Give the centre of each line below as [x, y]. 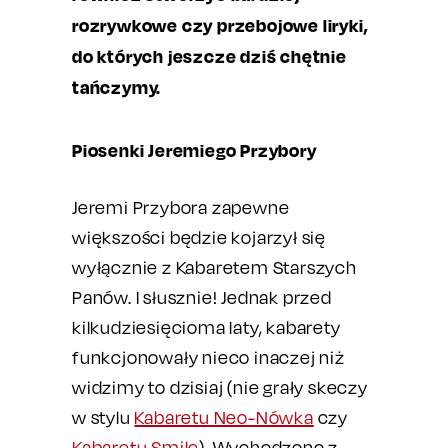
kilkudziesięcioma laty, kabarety [206, 327]
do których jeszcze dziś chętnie [209, 56]
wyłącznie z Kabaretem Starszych [214, 267]
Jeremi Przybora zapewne [181, 207]
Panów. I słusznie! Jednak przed [202, 297]
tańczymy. [117, 87]
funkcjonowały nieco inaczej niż [208, 357]
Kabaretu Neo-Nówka [224, 417]
